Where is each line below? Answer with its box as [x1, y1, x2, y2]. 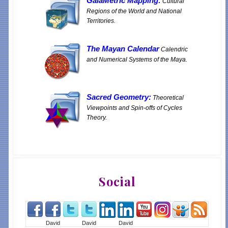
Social [98, 174, 136, 189]
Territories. [87, 17, 116, 24]
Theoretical [151, 94, 184, 101]
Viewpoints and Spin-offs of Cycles [87, 104, 182, 111]
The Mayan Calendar [87, 45, 159, 53]
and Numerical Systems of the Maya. [87, 56, 187, 63]
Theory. [87, 114, 107, 121]
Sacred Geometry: [87, 93, 151, 101]
